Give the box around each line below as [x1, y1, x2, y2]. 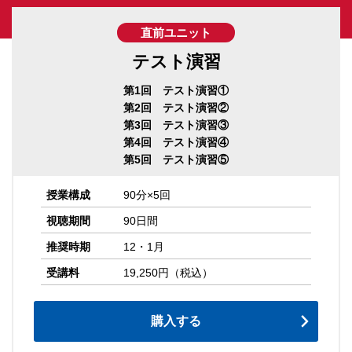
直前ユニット [141, 26, 211, 39]
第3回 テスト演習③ [123, 119, 229, 131]
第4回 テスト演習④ [123, 136, 229, 148]
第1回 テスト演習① [123, 84, 229, 97]
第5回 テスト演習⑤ [123, 153, 229, 166]
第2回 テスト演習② [123, 101, 229, 114]
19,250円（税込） [123, 266, 213, 279]
